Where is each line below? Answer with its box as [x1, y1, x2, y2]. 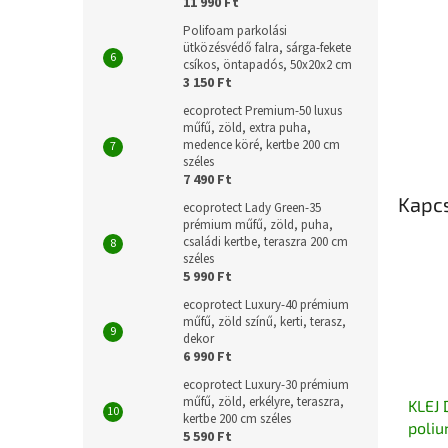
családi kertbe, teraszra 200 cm [183, 233, 348, 251]
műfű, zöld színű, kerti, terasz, [183, 313, 346, 331]
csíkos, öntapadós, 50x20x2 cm [183, 56, 352, 74]
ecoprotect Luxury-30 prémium [183, 376, 349, 394]
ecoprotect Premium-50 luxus [183, 102, 342, 120]
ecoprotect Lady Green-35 [183, 199, 321, 217]
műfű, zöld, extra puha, [183, 119, 311, 137]
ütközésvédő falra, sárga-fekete [183, 39, 351, 57]
